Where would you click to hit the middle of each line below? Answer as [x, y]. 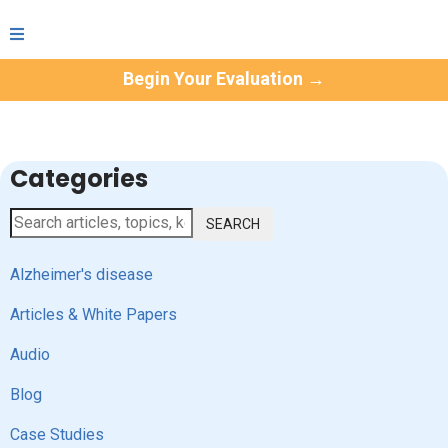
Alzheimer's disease [81, 274]
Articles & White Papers [93, 314]
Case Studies [57, 434]
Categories [79, 178]
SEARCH [233, 224]
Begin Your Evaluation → [224, 78]
